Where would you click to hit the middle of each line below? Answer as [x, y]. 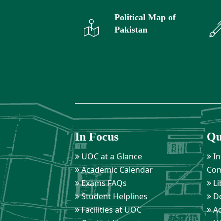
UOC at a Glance [110, 157]
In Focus [96, 137]
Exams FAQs [103, 183]
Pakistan [131, 30]
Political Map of [145, 18]
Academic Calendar [116, 170]
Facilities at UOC [110, 210]
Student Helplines [113, 197]
